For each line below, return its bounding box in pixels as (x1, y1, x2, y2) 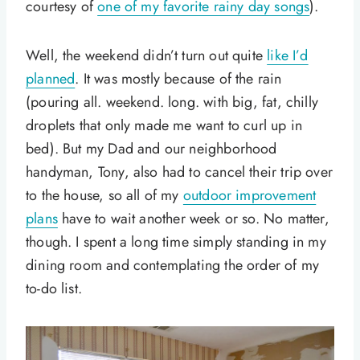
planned (26, 68, 76, 89)
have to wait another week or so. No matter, (57, 208, 329, 229)
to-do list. (26, 278, 82, 299)
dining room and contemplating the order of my (26, 255, 320, 276)
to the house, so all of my (26, 185, 183, 206)
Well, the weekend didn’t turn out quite (26, 45, 268, 66)
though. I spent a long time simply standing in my (26, 231, 326, 252)
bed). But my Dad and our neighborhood (26, 138, 277, 159)
